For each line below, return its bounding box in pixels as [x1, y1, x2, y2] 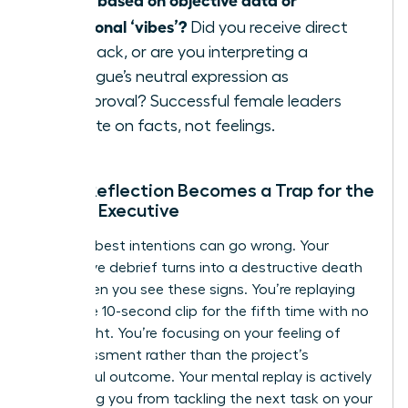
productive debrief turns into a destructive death [34, 260, 362, 275]
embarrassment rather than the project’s [34, 347, 309, 362]
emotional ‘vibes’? [52, 15, 187, 36]
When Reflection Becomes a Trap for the [34, 180, 374, 199]
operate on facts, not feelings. [52, 117, 275, 134]
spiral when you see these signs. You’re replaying [34, 281, 355, 297]
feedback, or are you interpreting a [52, 43, 308, 60]
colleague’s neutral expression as [52, 67, 289, 85]
